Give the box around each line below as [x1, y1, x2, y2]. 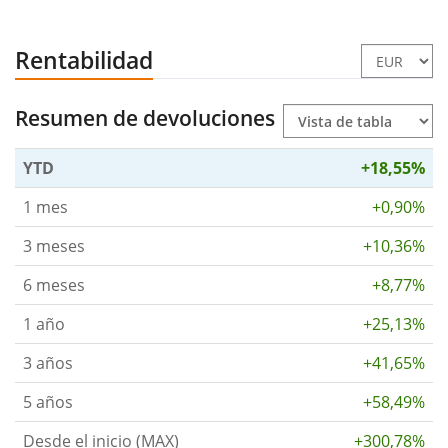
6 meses [23, 274, 85, 297]
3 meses [23, 235, 85, 258]
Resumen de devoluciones [15, 104, 275, 133]
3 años [23, 352, 73, 375]
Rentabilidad [15, 44, 153, 77]
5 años [23, 391, 73, 414]
